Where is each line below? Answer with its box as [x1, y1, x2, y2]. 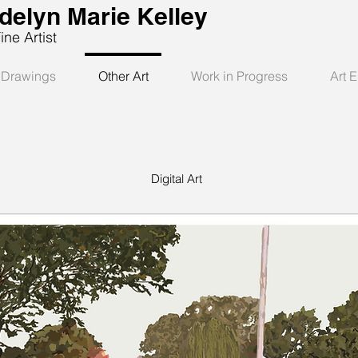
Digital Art [151, 171, 202, 186]
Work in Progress [190, 68, 288, 84]
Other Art [97, 68, 149, 84]
